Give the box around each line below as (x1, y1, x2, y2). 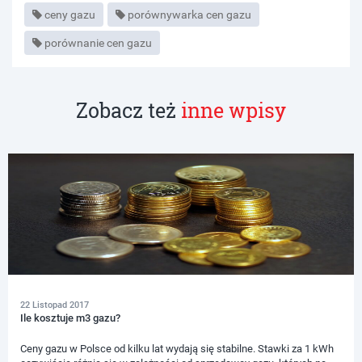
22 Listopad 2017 (20, 300, 89, 310)
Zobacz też (76, 97, 181, 124)
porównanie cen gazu (44, 36, 152, 49)
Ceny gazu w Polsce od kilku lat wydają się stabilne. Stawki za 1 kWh (20, 343, 334, 355)
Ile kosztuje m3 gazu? (20, 312, 120, 324)
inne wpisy (181, 97, 286, 124)
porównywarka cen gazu (128, 8, 251, 21)
